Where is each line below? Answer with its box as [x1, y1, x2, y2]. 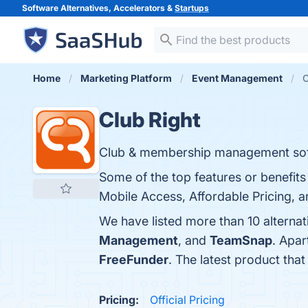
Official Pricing [150, 293, 225, 307]
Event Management [192, 72, 283, 84]
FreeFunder [99, 252, 168, 267]
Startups [175, 3, 209, 13]
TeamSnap [210, 233, 272, 247]
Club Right [99, 107, 201, 132]
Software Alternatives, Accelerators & [22, 3, 175, 13]
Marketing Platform [80, 72, 172, 84]
